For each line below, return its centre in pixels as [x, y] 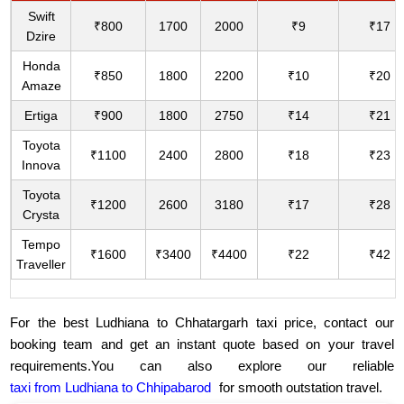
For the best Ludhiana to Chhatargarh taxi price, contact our [202, 323]
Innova [41, 165]
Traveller [41, 265]
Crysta [41, 215]
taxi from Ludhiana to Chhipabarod [111, 388]
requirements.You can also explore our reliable [202, 366]
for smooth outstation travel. [299, 388]
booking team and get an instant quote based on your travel [202, 344]
